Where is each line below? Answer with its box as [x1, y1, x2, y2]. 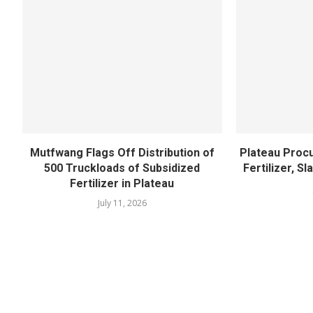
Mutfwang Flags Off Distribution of [29, 145, 214, 159]
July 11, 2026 [97, 196, 147, 209]
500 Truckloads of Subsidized [44, 161, 201, 175]
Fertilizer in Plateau [70, 176, 175, 190]
